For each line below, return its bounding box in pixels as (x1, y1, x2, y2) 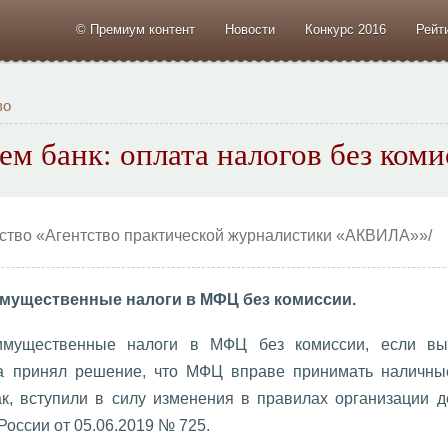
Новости (224, 22, 275, 37)
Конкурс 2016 (304, 22, 386, 37)
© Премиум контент (75, 22, 195, 37)
